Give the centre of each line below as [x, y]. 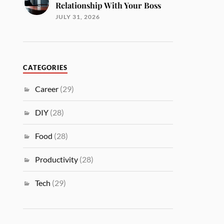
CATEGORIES [45, 68]
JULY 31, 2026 [78, 17]
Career [47, 89]
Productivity [57, 159]
